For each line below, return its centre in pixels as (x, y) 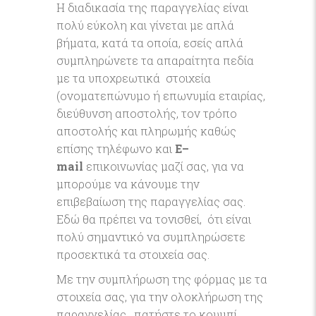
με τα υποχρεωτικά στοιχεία (134, 78)
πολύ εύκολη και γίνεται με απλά (145, 25)
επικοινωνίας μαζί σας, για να (164, 166)
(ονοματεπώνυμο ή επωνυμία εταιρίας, (161, 96)
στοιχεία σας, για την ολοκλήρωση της (160, 297)
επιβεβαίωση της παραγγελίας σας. (151, 201)
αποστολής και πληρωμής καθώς (146, 131)
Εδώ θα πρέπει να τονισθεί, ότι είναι (154, 219)
